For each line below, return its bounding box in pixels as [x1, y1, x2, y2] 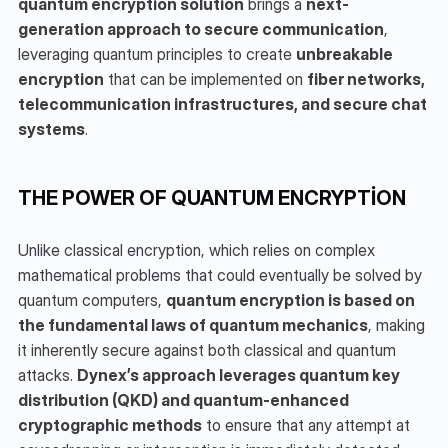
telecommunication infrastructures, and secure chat [18, 94, 427, 115]
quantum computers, [18, 290, 166, 311]
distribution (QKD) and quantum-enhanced [18, 390, 349, 411]
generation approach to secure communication [18, 19, 384, 40]
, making [368, 315, 425, 336]
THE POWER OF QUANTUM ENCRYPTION [18, 186, 406, 211]
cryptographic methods [18, 415, 202, 436]
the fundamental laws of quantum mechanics [18, 315, 368, 336]
